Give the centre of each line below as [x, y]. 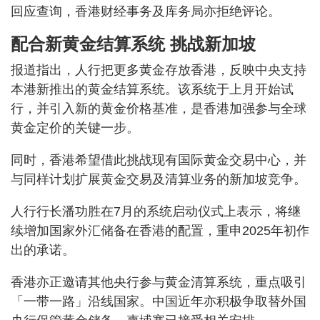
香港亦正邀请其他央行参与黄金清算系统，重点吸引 [159, 282]
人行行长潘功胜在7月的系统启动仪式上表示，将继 [156, 211]
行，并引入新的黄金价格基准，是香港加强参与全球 [159, 108]
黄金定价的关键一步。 [75, 127]
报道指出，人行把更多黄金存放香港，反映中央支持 [159, 70]
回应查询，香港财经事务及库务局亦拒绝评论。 [146, 11]
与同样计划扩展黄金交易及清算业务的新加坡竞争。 [159, 179]
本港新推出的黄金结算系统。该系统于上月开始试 [152, 89]
